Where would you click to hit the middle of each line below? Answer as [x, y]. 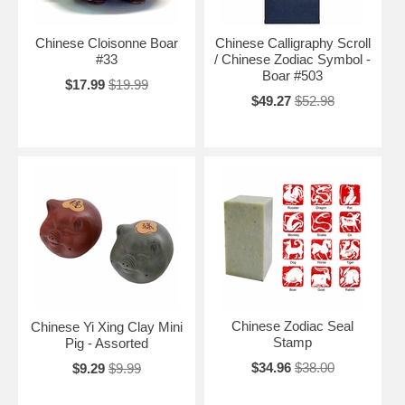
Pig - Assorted [106, 343]
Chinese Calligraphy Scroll [292, 42]
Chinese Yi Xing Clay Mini [106, 326]
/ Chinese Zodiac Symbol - [293, 59]
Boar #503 [293, 75]
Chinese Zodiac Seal [293, 325]
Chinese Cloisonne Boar [106, 42]
